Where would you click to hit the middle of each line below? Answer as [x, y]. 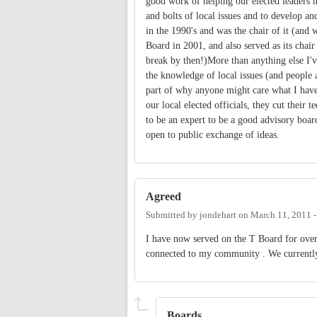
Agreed [163, 197]
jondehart [218, 215]
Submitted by [173, 215]
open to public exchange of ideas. [214, 135]
